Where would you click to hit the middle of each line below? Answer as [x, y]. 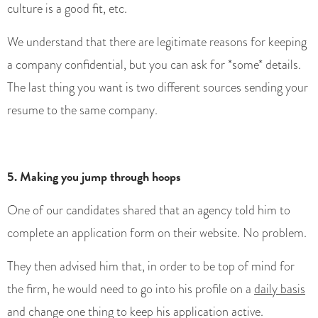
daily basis [280, 289]
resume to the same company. [82, 110]
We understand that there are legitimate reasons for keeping [157, 42]
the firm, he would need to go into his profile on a [131, 289]
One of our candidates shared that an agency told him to [149, 210]
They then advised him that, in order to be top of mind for [151, 267]
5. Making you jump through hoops [94, 177]
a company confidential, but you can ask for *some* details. [154, 65]
